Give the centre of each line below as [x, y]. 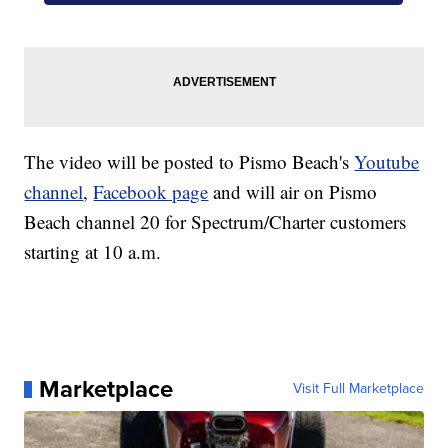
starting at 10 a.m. [93, 252]
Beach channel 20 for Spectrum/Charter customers [215, 222]
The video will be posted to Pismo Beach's [189, 162]
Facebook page [151, 192]
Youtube [387, 162]
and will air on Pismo [293, 192]
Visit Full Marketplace [358, 389]
